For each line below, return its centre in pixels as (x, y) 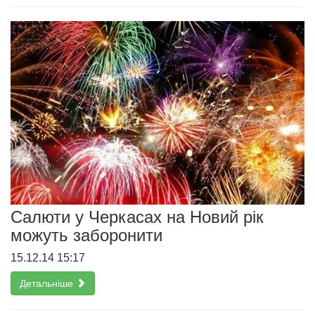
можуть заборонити (86, 235)
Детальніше (48, 283)
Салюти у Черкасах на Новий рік (137, 217)
